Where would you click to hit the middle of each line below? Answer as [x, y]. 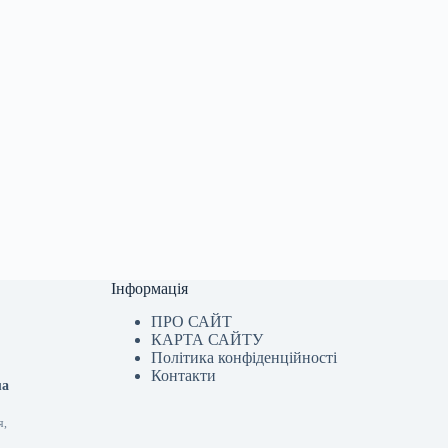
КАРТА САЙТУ [207, 340]
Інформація [150, 289]
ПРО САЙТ [192, 322]
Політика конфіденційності [244, 358]
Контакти [184, 376]
